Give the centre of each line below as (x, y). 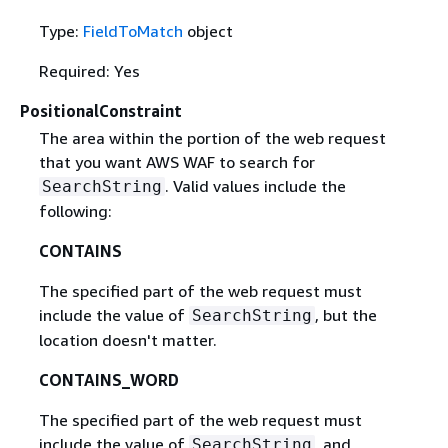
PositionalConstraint (101, 110)
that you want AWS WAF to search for (176, 161)
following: (75, 210)
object (207, 30)
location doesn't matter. (127, 339)
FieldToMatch (132, 30)
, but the (345, 314)
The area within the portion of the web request (212, 137)
